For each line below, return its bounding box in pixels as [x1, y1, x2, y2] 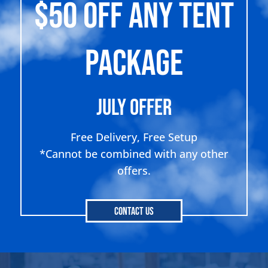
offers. [117, 163, 151, 178]
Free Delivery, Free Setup [70, 130, 197, 145]
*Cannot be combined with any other [39, 147, 229, 162]
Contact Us [114, 205, 154, 218]
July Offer [96, 95, 172, 122]
